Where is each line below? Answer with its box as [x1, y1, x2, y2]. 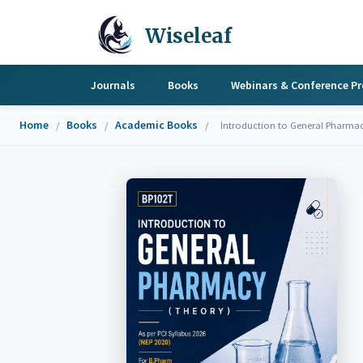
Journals [91, 77, 135, 92]
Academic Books [115, 117, 198, 132]
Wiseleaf [145, 23, 231, 49]
